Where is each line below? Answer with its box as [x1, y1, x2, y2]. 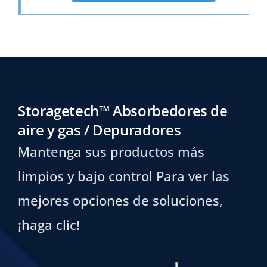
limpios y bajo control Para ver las [17, 167, 229, 185]
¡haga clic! [17, 216, 80, 234]
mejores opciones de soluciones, [17, 191, 223, 210]
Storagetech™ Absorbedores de [17, 101, 228, 121]
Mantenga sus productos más [17, 142, 204, 161]
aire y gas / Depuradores [17, 120, 181, 140]
